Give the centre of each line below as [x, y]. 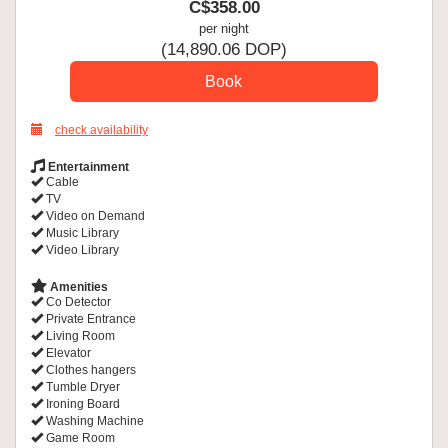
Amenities [77, 286]
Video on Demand [94, 215]
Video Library [81, 249]
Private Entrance [89, 318]
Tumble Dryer [81, 386]
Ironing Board [81, 403]
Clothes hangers [89, 369]
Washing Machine [93, 420]
